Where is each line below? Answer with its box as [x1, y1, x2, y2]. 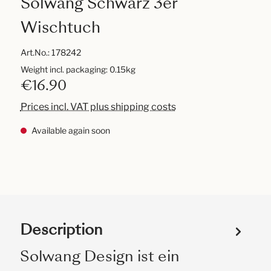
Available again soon [29, 125, 110, 135]
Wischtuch [20, 16, 100, 39]
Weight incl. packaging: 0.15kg [20, 65, 135, 74]
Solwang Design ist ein [19, 246, 180, 267]
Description [19, 219, 103, 240]
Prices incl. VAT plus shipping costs [20, 101, 176, 113]
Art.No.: [20, 47, 51, 57]
